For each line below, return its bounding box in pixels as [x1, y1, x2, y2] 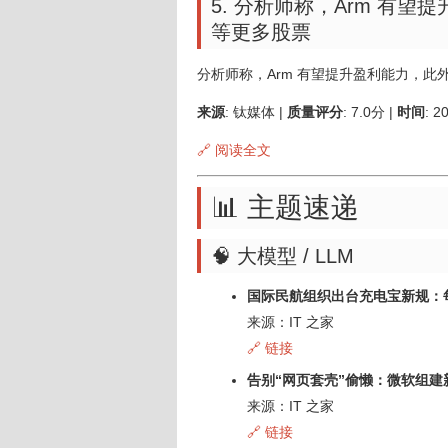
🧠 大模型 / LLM [211, 245, 354, 267]
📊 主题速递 [211, 192, 359, 223]
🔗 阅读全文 [197, 142, 271, 158]
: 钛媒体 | [225, 104, 287, 120]
